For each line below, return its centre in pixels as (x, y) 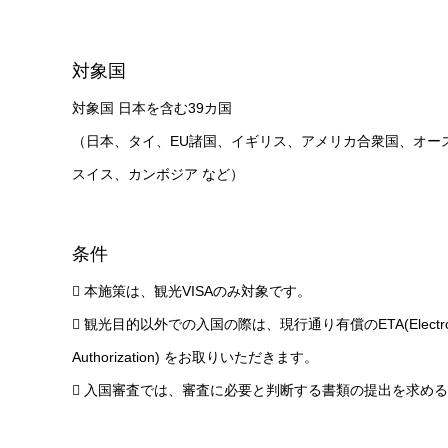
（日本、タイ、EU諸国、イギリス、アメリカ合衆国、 (242, 140)
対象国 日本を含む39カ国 (152, 107)
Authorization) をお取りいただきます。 (195, 356)
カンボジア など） (186, 173)
